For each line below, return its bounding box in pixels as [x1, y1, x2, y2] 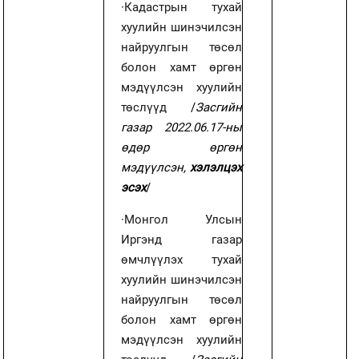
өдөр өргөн [121, 139, 243, 155]
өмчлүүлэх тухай [121, 252, 243, 267]
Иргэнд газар [121, 232, 243, 247]
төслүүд [121, 99, 192, 115]
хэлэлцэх [190, 159, 243, 175]
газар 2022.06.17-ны [121, 119, 243, 135]
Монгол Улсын [124, 212, 243, 227]
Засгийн [196, 99, 243, 115]
